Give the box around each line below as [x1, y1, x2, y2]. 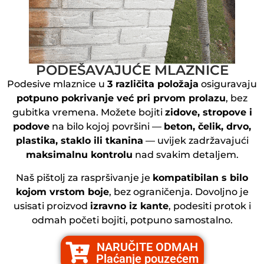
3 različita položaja [107, 78, 199, 90]
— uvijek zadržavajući [143, 135, 249, 147]
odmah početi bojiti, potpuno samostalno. [31, 214, 233, 226]
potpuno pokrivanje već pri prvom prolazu [16, 93, 226, 104]
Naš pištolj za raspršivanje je [16, 171, 153, 183]
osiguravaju [199, 78, 257, 90]
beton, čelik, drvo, [164, 121, 251, 133]
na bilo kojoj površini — [49, 121, 164, 133]
